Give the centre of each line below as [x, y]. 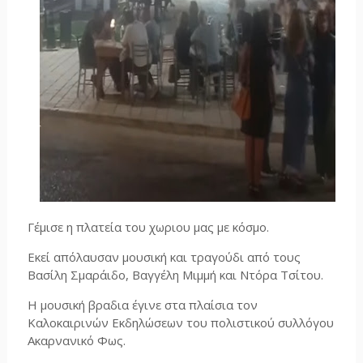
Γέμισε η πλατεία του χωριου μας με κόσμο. [148, 227]
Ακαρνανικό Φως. [76, 340]
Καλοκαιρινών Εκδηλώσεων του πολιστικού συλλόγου [180, 322]
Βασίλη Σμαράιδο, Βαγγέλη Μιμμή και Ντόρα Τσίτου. [175, 275]
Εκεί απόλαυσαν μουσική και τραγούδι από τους [164, 257]
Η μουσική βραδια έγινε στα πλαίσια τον [142, 305]
